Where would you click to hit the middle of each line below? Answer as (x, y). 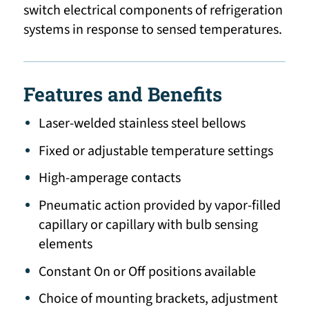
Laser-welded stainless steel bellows (142, 124)
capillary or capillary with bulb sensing (149, 225)
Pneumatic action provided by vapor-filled (160, 205)
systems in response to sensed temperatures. (152, 30)
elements (66, 244)
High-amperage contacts (110, 178)
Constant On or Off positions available (148, 271)
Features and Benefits (122, 94)
